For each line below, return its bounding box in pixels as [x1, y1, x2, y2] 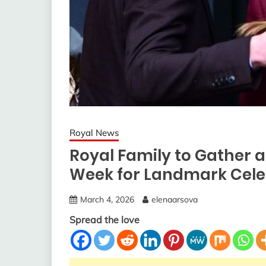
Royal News [69, 126, 119, 138]
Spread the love [69, 213, 140, 226]
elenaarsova [151, 194, 198, 205]
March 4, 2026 [80, 194, 134, 205]
